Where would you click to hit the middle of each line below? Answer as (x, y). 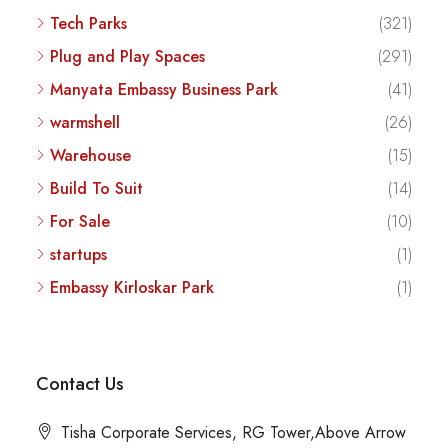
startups (78, 254)
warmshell (85, 122)
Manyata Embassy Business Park (164, 89)
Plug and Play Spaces (127, 56)
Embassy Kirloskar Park (132, 287)
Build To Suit (96, 188)
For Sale (80, 221)
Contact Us (80, 383)
